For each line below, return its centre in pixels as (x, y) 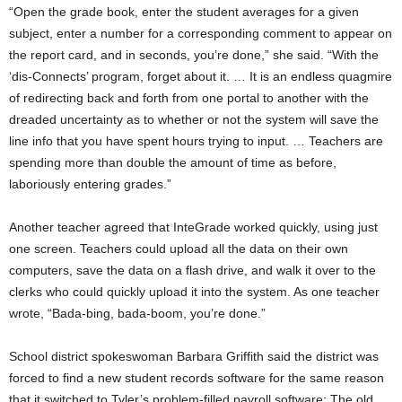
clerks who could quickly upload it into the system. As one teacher (194, 291)
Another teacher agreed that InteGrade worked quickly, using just (193, 227)
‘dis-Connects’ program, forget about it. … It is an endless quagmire (201, 76)
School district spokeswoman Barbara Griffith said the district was (194, 356)
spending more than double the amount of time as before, (173, 162)
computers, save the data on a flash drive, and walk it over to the (192, 270)
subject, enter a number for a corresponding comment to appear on (201, 33)
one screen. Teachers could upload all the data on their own (179, 248)
